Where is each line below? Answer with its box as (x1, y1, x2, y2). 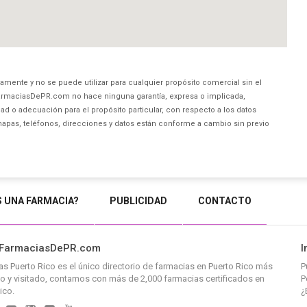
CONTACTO (198, 195, 251, 206)
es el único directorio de (55, 261, 155, 271)
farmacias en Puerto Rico (154, 261, 254, 271)
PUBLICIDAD (110, 195, 167, 206)
